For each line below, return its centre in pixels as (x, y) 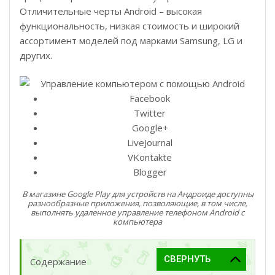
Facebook (150, 98)
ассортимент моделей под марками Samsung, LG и (131, 40)
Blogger (150, 172)
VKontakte (150, 157)
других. (36, 55)
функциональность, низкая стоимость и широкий (130, 25)
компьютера (137, 221)
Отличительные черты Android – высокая (111, 11)
